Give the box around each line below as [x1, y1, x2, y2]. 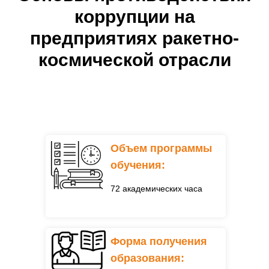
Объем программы [110, 142, 212, 154]
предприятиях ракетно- [30, 28, 239, 48]
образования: [110, 252, 184, 264]
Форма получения [110, 235, 207, 247]
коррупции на [74, 7, 195, 26]
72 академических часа [110, 184, 202, 193]
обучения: [110, 159, 165, 171]
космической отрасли [38, 50, 231, 70]
